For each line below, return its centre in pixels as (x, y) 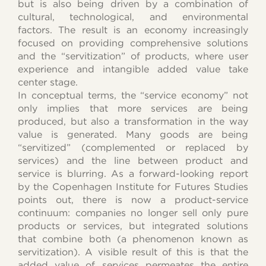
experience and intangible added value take (133, 69)
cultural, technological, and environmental (133, 17)
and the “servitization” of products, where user (133, 56)
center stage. (48, 82)
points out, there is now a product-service (133, 199)
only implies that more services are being (133, 108)
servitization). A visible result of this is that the (133, 252)
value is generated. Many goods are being (133, 134)
